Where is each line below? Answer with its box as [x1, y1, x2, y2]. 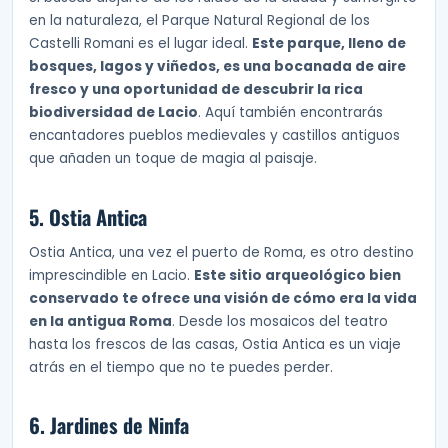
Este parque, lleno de [252, 34, 406, 54]
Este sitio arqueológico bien [194, 265, 401, 285]
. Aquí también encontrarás [198, 103, 383, 123]
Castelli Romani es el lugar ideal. [29, 34, 252, 54]
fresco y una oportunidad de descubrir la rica [29, 80, 363, 100]
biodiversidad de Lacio [29, 103, 198, 123]
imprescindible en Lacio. [29, 265, 194, 285]
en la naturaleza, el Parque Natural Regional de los [29, 11, 370, 31]
